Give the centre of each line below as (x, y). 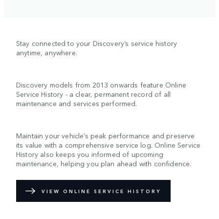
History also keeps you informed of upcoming (90, 154)
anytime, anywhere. (47, 53)
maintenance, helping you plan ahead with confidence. (104, 164)
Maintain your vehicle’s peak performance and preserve (106, 136)
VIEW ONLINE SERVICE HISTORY (101, 191)
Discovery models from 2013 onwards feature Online (101, 85)
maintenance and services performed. (77, 103)
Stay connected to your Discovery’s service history (97, 43)
